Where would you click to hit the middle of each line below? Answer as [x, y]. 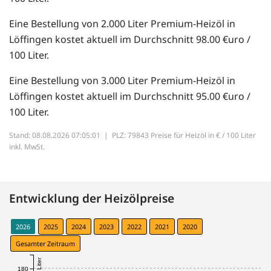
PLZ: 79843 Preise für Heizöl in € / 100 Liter [184, 135]
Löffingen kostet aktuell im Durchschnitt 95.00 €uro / [130, 96]
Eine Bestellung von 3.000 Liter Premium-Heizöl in [122, 81]
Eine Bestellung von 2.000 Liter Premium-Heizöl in [122, 24]
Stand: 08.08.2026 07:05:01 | [60, 135]
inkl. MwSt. [27, 147]
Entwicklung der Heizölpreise [92, 198]
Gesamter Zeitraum [45, 244]
